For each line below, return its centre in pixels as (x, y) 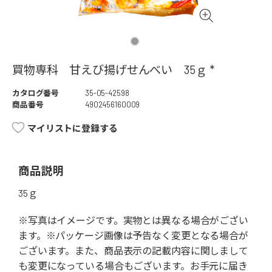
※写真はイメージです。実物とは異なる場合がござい (133, 220)
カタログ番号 (36, 93)
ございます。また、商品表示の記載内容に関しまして (133, 251)
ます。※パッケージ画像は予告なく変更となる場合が (133, 236)
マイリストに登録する (73, 128)
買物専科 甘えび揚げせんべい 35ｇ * (113, 70)
